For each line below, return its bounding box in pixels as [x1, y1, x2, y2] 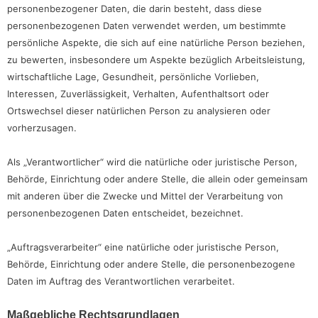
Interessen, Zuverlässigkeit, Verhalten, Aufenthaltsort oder [7, 88, 269, 100]
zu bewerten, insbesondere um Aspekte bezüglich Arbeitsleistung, [7, 54, 305, 66]
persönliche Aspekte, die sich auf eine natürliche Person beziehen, [7, 37, 305, 49]
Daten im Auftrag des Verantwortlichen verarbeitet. [7, 275, 235, 287]
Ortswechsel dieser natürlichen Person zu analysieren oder [7, 105, 270, 117]
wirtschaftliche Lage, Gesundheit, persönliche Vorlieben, [7, 71, 259, 83]
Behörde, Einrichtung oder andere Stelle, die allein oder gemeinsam [7, 173, 307, 185]
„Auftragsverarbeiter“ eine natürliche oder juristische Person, [7, 241, 279, 253]
